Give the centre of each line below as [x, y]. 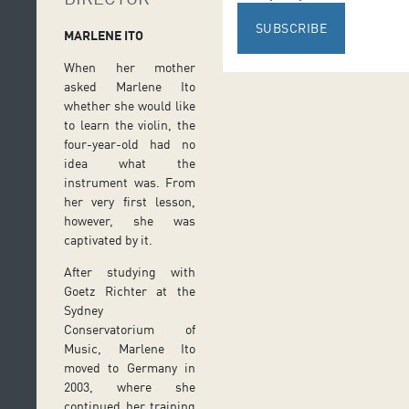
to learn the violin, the [130, 125]
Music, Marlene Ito [130, 349]
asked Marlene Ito [130, 87]
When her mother [130, 68]
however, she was [130, 221]
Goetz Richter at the [130, 291]
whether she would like [130, 106]
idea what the [130, 163]
